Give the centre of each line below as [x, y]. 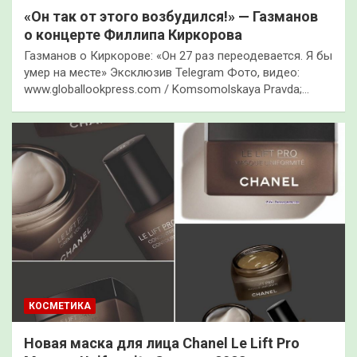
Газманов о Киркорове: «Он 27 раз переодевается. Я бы [178, 55]
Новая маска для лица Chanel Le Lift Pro [162, 343]
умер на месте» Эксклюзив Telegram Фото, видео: [162, 72]
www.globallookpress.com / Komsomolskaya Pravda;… [167, 89]
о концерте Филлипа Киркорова [133, 34]
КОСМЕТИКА [60, 306]
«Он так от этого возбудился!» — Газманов [171, 16]
